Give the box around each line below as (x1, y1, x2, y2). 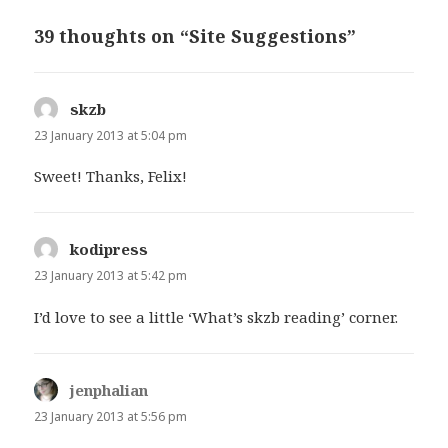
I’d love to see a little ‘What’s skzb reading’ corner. (34, 306, 399, 327)
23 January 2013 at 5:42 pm (34, 267, 188, 285)
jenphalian (70, 379, 149, 400)
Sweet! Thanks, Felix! (34, 166, 188, 187)
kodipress (70, 239, 149, 260)
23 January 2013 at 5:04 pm (34, 127, 188, 145)
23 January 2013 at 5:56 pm (34, 407, 188, 425)
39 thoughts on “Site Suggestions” (34, 24, 357, 49)
